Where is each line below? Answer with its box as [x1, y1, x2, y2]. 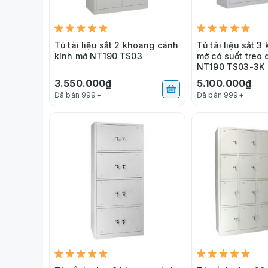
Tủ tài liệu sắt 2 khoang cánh [54, 39, 179, 50]
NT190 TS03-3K [197, 61, 264, 72]
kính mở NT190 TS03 [54, 50, 142, 61]
